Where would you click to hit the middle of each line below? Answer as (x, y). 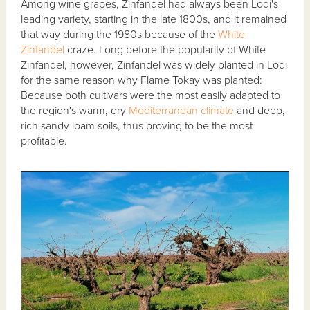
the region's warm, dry (75, 111)
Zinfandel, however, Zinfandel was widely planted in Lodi (154, 65)
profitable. (44, 142)
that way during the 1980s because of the (120, 35)
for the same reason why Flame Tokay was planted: (142, 81)
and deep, (260, 111)
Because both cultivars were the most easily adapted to (151, 96)
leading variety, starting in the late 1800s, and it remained (154, 20)
